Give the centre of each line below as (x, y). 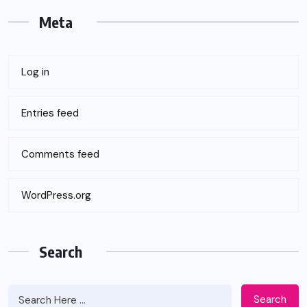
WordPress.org (56, 195)
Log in (35, 72)
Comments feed (60, 154)
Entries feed (50, 113)
